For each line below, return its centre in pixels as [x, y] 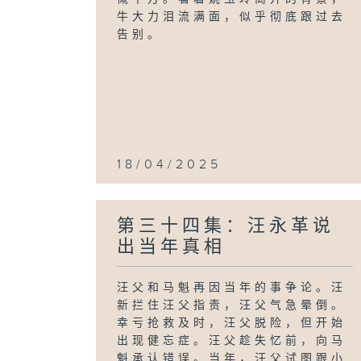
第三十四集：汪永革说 [226, 226]
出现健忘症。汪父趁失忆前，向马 [232, 341]
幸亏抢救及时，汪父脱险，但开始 [232, 323]
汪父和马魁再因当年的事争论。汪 [232, 288]
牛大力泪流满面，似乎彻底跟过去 [232, 17]
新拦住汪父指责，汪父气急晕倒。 [232, 305]
